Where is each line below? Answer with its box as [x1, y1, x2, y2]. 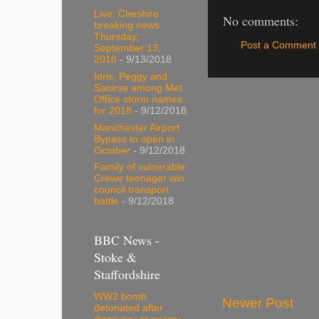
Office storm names [94, 93, 182, 105]
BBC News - [94, 231, 159, 249]
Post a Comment [241, 39, 316, 51]
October [94, 145, 130, 156]
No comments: [223, 12, 298, 30]
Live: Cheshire [94, 9, 159, 20]
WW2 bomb [94, 291, 147, 303]
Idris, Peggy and [94, 70, 167, 82]
